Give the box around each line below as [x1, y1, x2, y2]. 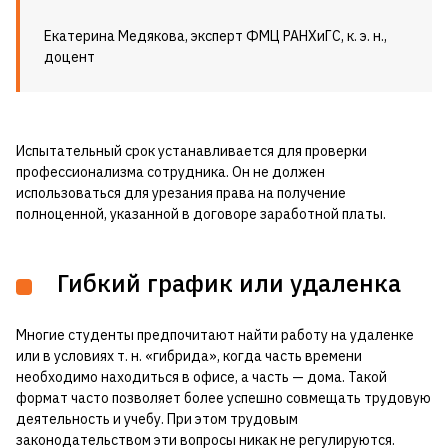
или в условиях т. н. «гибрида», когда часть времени [16, 347, 362, 366]
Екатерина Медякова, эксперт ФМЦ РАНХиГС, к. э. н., [44, 27, 387, 46]
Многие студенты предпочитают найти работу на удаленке [16, 326, 414, 345]
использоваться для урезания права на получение [16, 184, 346, 203]
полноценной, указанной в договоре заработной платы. [16, 205, 386, 224]
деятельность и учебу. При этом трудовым [16, 410, 298, 429]
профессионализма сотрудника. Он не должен [16, 163, 325, 182]
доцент [44, 48, 95, 67]
